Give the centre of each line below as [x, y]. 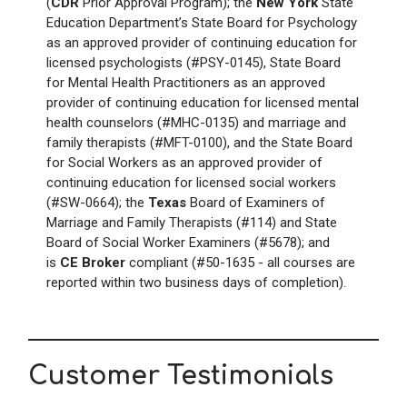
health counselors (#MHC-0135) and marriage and [196, 122]
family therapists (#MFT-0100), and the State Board [199, 142]
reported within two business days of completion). [196, 282]
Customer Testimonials [181, 376]
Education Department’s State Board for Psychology [202, 22]
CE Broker [93, 262]
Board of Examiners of [256, 202]
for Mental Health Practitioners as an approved [186, 82]
